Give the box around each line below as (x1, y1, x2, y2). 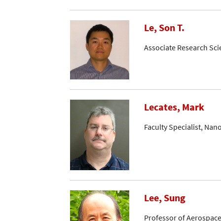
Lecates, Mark (144, 100, 204, 113)
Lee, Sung (144, 191, 185, 204)
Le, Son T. (144, 21, 184, 34)
